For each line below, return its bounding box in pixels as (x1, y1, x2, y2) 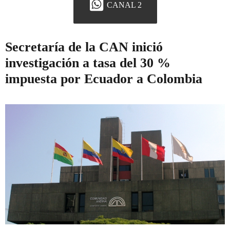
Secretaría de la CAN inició (5, 40, 163, 55)
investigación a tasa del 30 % (5, 55, 170, 71)
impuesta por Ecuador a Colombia (5, 71, 202, 87)
